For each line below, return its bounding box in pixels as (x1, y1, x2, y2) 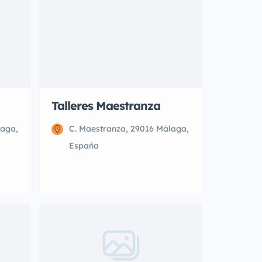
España (69, 140, 99, 151)
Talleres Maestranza (51, 98, 160, 113)
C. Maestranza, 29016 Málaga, (69, 123, 189, 134)
